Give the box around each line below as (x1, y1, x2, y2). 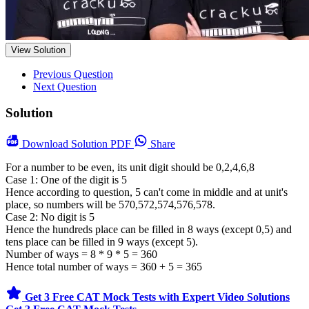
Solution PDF (71, 138, 134, 150)
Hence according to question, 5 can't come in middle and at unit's (6, 186, 288, 199)
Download (22, 138, 71, 150)
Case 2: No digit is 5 (6, 211, 94, 223)
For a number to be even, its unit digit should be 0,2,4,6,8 (6, 161, 255, 174)
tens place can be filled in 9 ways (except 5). (6, 236, 198, 248)
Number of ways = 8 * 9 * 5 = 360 (6, 248, 157, 261)
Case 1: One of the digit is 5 (6, 174, 127, 186)
